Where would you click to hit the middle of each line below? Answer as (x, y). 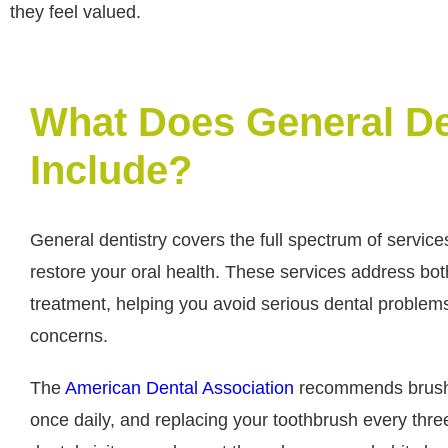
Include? (111, 170)
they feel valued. (75, 12)
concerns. (69, 336)
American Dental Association (179, 388)
